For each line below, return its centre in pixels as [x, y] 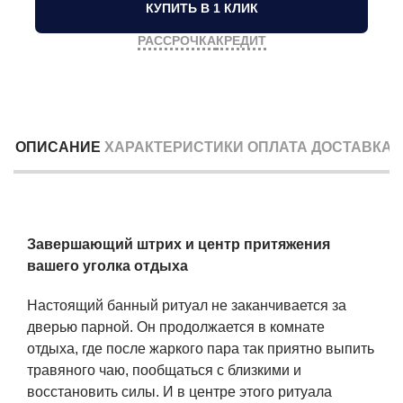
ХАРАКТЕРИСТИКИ [174, 147]
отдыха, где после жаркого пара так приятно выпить [201, 348]
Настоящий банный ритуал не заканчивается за [187, 305]
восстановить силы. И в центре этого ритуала [179, 391]
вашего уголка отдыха [107, 265]
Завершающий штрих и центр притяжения [179, 244]
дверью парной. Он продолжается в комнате [176, 327]
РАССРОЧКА [176, 40]
